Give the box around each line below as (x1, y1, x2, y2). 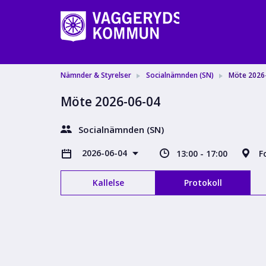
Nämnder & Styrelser (61, 70, 131, 80)
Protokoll (183, 177, 222, 188)
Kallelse (92, 177, 124, 188)
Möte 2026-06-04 (61, 93, 160, 110)
